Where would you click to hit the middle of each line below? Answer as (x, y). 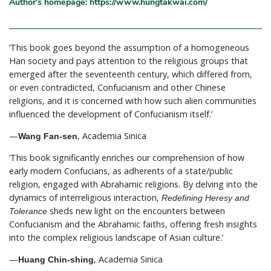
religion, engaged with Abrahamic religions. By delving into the (133, 184)
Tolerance (28, 211)
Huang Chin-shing (56, 259)
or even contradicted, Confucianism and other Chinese (117, 87)
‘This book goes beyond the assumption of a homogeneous (129, 47)
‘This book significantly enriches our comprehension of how (127, 157)
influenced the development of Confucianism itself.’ (111, 114)
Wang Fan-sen (48, 136)
